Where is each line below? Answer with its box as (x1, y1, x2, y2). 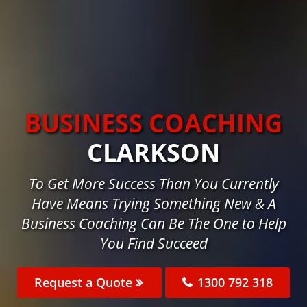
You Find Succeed (99, 234, 208, 254)
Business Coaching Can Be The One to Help (21, 214, 286, 234)
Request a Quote (34, 274, 136, 291)
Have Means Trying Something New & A (31, 194, 276, 214)
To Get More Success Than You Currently (28, 174, 279, 194)
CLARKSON (87, 136, 220, 170)
